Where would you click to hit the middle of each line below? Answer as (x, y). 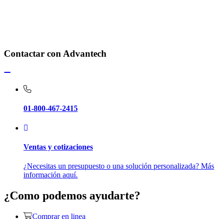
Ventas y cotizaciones (58, 147)
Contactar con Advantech (55, 54)
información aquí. (51, 175)
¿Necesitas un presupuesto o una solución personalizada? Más (119, 166)
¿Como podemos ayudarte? (72, 196)
